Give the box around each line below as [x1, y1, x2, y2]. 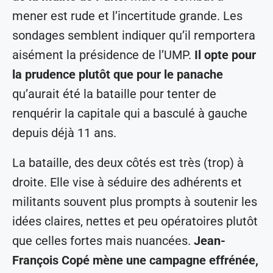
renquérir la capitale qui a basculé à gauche [12, 106, 247, 121]
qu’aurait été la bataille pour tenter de [12, 87, 216, 102]
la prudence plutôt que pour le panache [12, 67, 223, 82]
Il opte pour [194, 48, 256, 63]
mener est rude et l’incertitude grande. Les [12, 9, 243, 24]
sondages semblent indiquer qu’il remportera [12, 28, 255, 43]
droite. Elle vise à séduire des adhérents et [12, 175, 242, 190]
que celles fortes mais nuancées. [12, 233, 194, 249]
